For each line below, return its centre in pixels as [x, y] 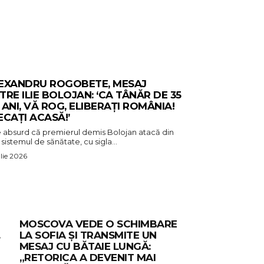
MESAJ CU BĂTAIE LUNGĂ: [85, 247]
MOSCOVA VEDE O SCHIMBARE [98, 224]
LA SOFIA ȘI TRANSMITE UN [88, 235]
